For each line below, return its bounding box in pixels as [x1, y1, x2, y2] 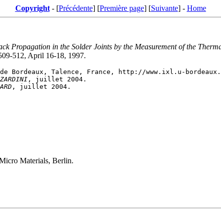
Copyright [15, 4, 50, 12]
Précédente [58, 4, 93, 12]
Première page [99, 4, 144, 12]
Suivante [150, 4, 178, 12]
